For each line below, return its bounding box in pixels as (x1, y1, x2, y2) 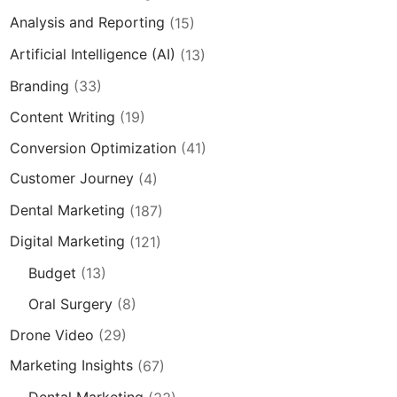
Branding (10, 76, 69, 95)
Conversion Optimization (10, 138, 176, 157)
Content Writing (10, 107, 115, 126)
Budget (27, 263, 76, 282)
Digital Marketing (10, 232, 125, 251)
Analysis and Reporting (10, 13, 165, 32)
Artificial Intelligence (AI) (10, 45, 175, 64)
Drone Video (10, 325, 94, 344)
